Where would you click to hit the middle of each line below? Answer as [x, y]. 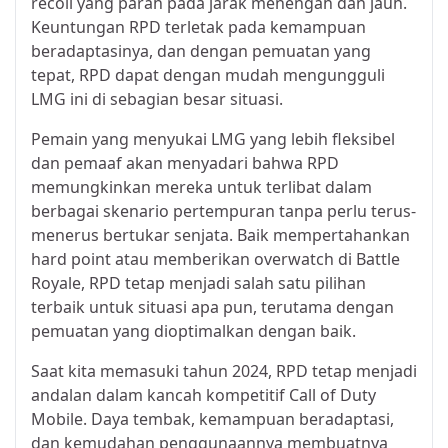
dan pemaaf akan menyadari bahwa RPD [185, 162]
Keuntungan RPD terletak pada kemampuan [198, 26]
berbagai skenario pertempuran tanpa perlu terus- [223, 210]
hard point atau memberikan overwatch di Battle [215, 258]
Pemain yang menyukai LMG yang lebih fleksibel [213, 138]
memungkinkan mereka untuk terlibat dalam [201, 186]
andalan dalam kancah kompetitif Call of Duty [203, 394]
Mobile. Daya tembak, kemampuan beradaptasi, [212, 418]
